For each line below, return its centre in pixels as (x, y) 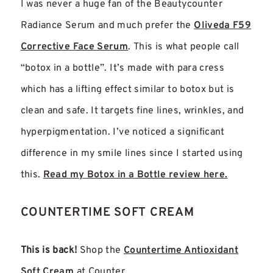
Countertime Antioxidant (181, 250)
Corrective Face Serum (74, 47)
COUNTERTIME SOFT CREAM (107, 213)
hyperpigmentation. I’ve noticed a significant (122, 133)
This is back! (49, 250)
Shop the (100, 250)
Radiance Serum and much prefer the (107, 26)
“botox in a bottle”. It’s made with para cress (122, 69)
